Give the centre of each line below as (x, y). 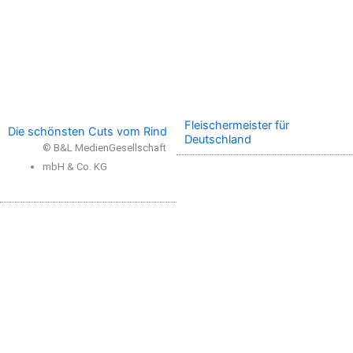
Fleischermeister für (237, 125)
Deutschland (218, 139)
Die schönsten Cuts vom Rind (87, 131)
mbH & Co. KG (74, 166)
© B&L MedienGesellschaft (104, 147)
